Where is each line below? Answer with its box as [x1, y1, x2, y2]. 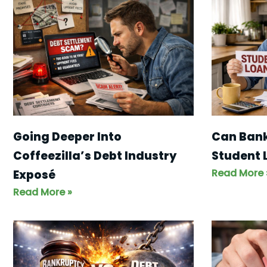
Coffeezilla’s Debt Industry [13, 148, 176, 164]
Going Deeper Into [13, 129, 122, 145]
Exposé [13, 167, 55, 184]
